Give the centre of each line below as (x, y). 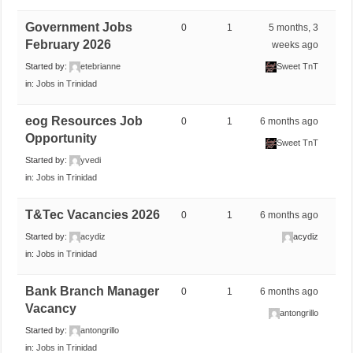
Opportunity (61, 138)
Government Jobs (79, 27)
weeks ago (295, 45)
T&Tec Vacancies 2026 (93, 214)
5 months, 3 (294, 27)
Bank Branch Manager (93, 291)
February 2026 (69, 44)
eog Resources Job (84, 121)
